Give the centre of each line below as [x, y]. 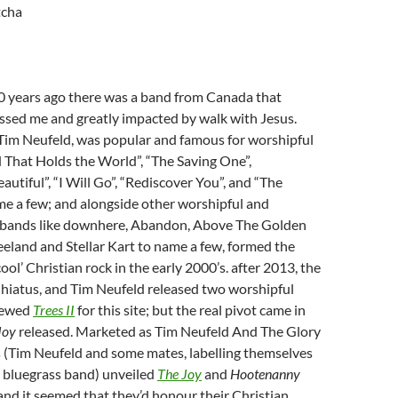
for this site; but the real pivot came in [190, 310]
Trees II [54, 310]
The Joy [179, 374]
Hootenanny [265, 374]
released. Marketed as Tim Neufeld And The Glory [170, 331]
